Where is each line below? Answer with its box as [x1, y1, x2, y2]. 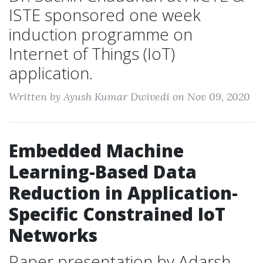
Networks [9, 223, 97, 247]
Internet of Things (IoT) [9, 42, 175, 65]
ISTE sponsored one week [9, 4, 201, 26]
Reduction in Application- [9, 181, 238, 205]
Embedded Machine [9, 139, 184, 163]
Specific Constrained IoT [9, 202, 225, 226]
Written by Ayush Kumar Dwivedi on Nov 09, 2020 [9, 90, 250, 103]
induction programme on [9, 23, 193, 45]
